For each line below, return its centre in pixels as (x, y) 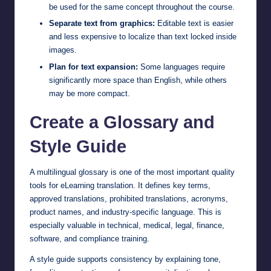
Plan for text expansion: (93, 67)
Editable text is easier (194, 24)
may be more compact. (90, 93)
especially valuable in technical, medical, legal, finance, (127, 225)
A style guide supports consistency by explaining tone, (125, 259)
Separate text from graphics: (102, 24)
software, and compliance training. (90, 238)
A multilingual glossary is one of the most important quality (132, 172)
